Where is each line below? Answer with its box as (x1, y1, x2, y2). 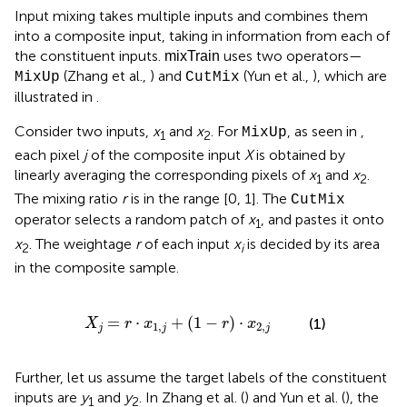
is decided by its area (243, 234, 380, 253)
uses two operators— (220, 47, 362, 65)
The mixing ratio (15, 190, 122, 208)
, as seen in (287, 123, 361, 141)
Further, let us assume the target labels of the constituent (15, 368, 387, 386)
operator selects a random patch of (15, 211, 248, 229)
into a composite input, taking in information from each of (15, 27, 390, 45)
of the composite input (87, 146, 244, 164)
